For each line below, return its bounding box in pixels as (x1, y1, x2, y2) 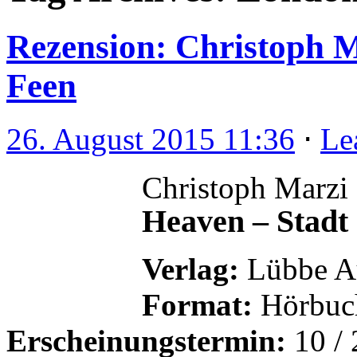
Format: (142, 288, 261, 323)
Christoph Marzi (142, 171, 348, 206)
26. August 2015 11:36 (6, 122, 295, 157)
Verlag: (142, 252, 239, 287)
